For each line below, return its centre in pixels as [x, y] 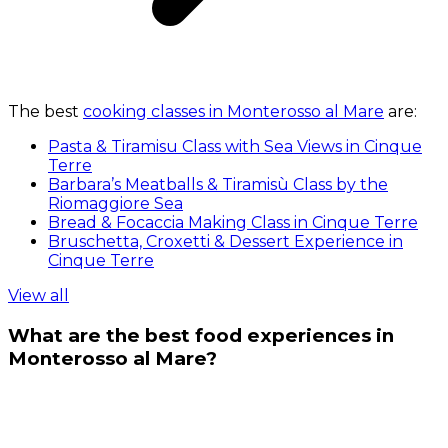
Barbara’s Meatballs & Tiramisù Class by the [218, 185]
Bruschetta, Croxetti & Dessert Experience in [225, 242]
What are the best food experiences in [201, 336]
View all [38, 296]
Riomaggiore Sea [115, 204]
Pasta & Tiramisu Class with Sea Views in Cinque [235, 147]
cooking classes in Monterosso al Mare [233, 112]
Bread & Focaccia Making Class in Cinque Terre [233, 223]
